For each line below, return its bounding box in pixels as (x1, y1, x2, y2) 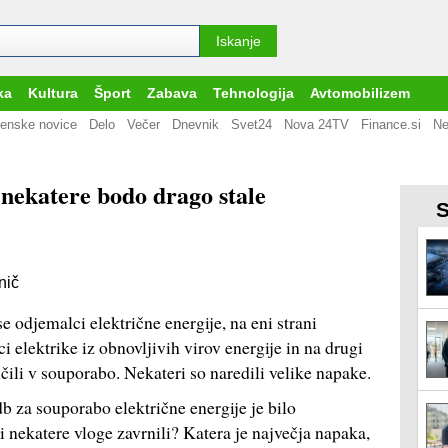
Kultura (28, 86, 78, 101)
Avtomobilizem (310, 86, 410, 101)
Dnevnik (172, 117, 219, 132)
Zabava (147, 86, 197, 101)
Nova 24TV (284, 117, 349, 132)
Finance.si (361, 117, 421, 132)
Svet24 (231, 117, 272, 132)
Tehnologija (213, 86, 294, 101)
